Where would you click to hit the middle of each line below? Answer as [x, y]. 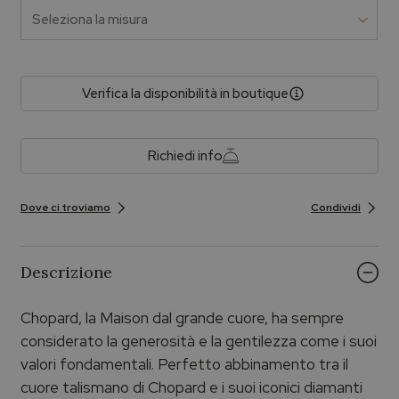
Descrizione [66, 273]
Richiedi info [185, 156]
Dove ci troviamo [65, 208]
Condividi [336, 208]
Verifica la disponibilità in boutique [185, 94]
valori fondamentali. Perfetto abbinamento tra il [184, 365]
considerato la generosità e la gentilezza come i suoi [198, 342]
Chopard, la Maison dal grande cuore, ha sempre [182, 318]
